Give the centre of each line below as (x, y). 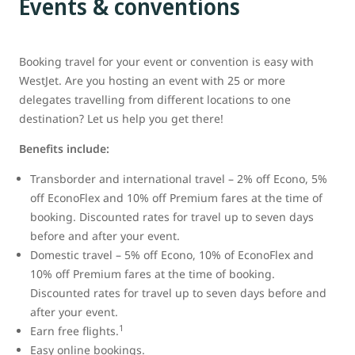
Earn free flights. (74, 331)
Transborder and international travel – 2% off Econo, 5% (179, 179)
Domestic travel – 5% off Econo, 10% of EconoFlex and (172, 255)
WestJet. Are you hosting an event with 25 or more (152, 81)
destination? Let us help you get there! (121, 119)
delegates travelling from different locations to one (155, 100)
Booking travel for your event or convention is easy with (166, 62)
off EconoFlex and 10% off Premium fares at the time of (176, 198)
